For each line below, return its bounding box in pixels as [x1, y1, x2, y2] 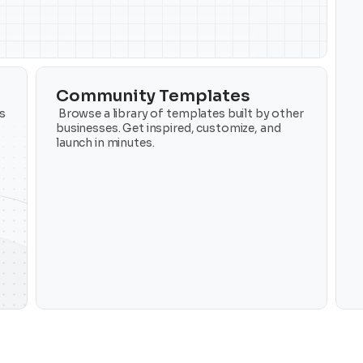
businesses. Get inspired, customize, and [56, 120, 281, 135]
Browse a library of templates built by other [56, 105, 304, 121]
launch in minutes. [56, 135, 155, 150]
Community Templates [56, 85, 250, 106]
